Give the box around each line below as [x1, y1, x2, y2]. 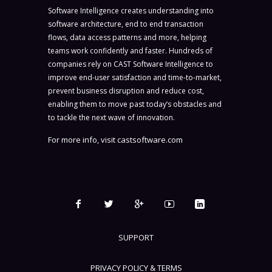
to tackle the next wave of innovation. [48, 112, 175, 123]
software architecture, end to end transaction [48, 19, 203, 30]
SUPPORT [118, 232, 154, 243]
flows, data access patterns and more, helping [48, 32, 206, 43]
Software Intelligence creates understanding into [48, 5, 214, 16]
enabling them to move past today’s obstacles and [48, 99, 222, 110]
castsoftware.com [117, 134, 183, 146]
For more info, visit [48, 134, 117, 146]
